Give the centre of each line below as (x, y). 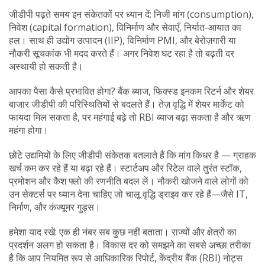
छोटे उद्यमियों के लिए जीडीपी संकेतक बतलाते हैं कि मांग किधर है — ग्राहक (132, 155)
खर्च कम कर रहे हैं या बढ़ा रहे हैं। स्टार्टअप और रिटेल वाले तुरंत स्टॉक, (125, 168)
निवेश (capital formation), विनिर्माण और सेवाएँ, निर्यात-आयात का (125, 27)
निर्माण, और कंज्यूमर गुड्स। (55, 207)
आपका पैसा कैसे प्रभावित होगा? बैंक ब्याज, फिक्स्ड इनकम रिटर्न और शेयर (131, 91)
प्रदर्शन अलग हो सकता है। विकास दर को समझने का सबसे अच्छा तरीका (130, 245)
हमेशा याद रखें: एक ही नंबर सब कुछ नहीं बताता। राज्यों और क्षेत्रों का (123, 232)
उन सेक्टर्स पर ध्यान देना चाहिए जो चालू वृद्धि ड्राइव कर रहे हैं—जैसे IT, (128, 194)
